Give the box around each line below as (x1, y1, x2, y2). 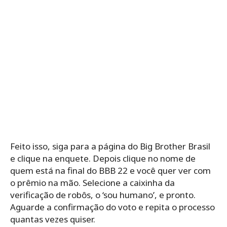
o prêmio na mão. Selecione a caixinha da (10, 176, 175, 188)
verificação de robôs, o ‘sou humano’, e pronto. (10, 188, 196, 201)
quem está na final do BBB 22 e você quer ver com (10, 164, 211, 176)
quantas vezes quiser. (10, 213, 95, 225)
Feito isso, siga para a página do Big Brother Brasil (10, 140, 210, 152)
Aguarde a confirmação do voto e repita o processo (10, 201, 215, 213)
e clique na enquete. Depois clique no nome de (10, 152, 196, 164)
